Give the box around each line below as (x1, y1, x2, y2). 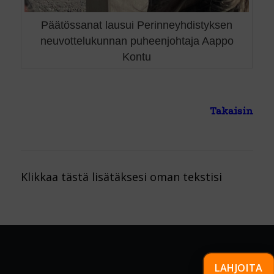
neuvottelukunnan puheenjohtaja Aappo (40, 34, 234, 47)
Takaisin (210, 105, 254, 117)
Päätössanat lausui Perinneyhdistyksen (41, 18, 233, 31)
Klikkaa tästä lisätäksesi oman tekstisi (20, 169, 222, 184)
